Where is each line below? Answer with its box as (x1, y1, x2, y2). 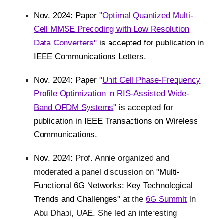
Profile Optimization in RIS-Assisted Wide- (34, 88, 190, 98)
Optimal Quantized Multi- (102, 10, 194, 20)
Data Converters (34, 37, 94, 47)
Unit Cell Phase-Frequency (102, 74, 201, 85)
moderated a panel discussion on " (34, 166, 160, 176)
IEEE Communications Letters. (34, 51, 149, 61)
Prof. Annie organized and (75, 153, 170, 163)
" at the (117, 194, 146, 204)
